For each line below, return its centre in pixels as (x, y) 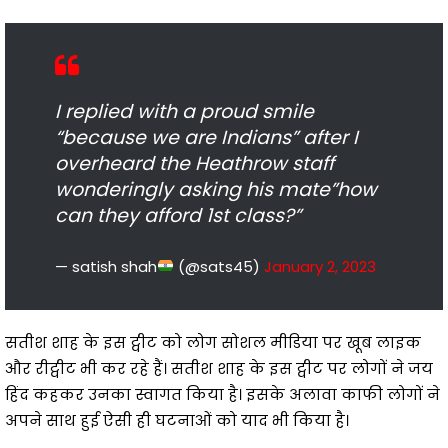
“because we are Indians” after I (206, 137)
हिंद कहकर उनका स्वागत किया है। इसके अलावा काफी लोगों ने (222, 394)
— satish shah (106, 266)
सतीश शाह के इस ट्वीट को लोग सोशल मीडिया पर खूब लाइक (213, 342)
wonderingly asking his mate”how (216, 189)
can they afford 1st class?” (178, 215)
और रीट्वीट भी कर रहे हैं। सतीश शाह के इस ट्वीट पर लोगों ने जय (219, 368)
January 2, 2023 (320, 266)
